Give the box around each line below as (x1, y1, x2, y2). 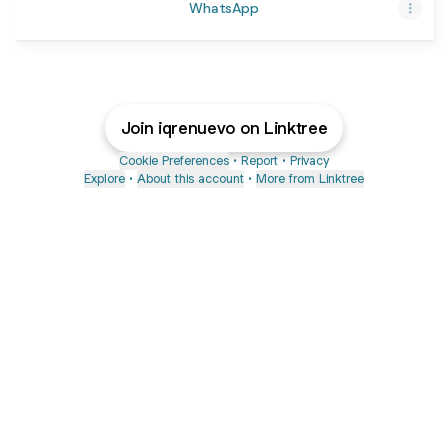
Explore (84, 170, 125, 187)
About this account (137, 170, 244, 187)
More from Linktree (256, 170, 364, 187)
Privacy (290, 152, 329, 169)
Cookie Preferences (119, 152, 229, 169)
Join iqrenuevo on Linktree (120, 117, 328, 139)
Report (241, 152, 278, 169)
